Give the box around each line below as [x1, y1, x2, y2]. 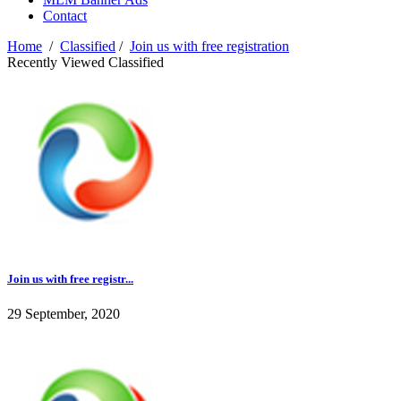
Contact [43, 8, 87, 24]
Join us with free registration [130, 38, 289, 55]
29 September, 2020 [7, 306, 120, 322]
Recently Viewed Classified [7, 55, 164, 71]
